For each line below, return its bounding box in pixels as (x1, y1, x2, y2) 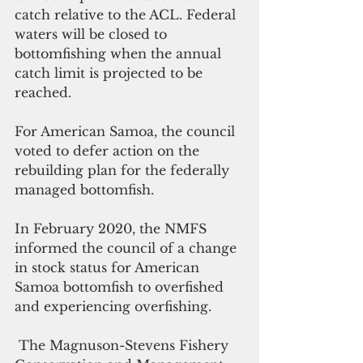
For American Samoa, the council (15, 123, 239, 140)
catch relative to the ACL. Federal (15, 6, 240, 23)
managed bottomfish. (15, 181, 154, 199)
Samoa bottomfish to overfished (15, 279, 228, 296)
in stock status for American (15, 259, 203, 276)
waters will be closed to (15, 26, 171, 43)
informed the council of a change (15, 240, 241, 257)
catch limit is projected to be (15, 65, 207, 82)
